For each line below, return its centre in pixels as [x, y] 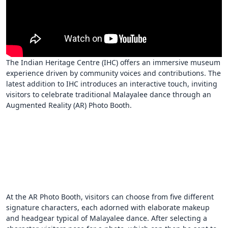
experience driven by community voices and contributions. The [113, 73]
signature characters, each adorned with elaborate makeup [108, 208]
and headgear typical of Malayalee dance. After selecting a [107, 218]
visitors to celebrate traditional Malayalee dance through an [109, 95]
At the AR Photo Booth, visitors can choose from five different [110, 197]
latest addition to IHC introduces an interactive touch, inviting [112, 84]
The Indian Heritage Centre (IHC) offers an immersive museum [113, 63]
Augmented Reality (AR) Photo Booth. [69, 105]
